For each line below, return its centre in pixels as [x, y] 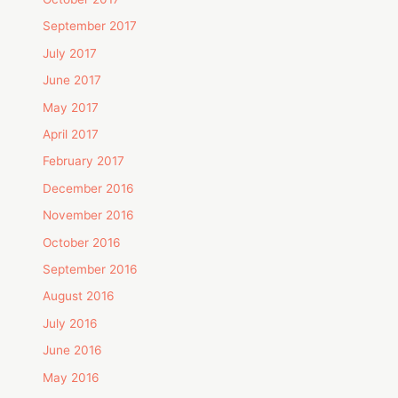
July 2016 [71, 323]
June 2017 [72, 80]
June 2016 [73, 350]
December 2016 [89, 188]
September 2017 [90, 26]
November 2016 [89, 215]
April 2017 [71, 134]
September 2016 [91, 270]
